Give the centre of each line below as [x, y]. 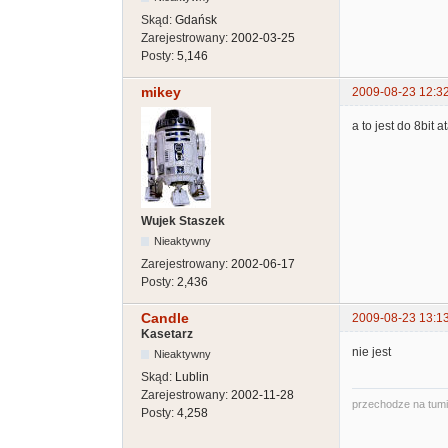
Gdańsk [196, 19]
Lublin [192, 376]
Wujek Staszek [183, 220]
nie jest [371, 352]
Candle [165, 317]
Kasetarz [167, 333]
